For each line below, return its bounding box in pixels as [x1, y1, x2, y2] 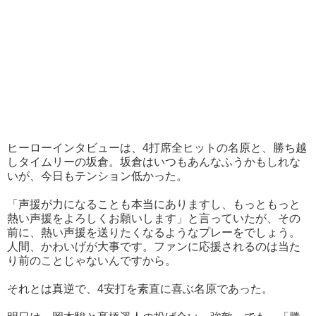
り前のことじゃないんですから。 [7, 255, 176, 267]
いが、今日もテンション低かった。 [7, 170, 188, 183]
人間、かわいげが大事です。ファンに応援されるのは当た [7, 241, 300, 253]
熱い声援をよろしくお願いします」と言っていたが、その [7, 212, 300, 225]
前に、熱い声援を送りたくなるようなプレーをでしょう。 [7, 226, 300, 239]
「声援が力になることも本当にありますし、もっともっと [7, 198, 300, 211]
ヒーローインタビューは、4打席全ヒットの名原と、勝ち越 [7, 142, 307, 154]
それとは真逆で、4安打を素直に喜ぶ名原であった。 [7, 283, 273, 296]
